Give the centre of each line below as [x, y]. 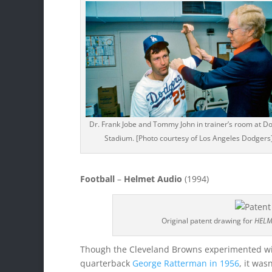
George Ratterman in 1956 [186, 263]
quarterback [106, 263]
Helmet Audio [153, 179]
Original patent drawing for [208, 221]
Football [97, 179]
